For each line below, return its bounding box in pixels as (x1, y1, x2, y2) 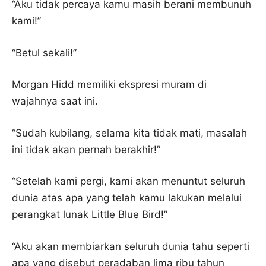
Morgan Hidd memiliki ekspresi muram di (12, 78, 207, 90)
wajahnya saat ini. (12, 95, 101, 107)
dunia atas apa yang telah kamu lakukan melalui (12, 192, 242, 204)
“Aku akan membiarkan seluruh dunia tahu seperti (12, 240, 249, 252)
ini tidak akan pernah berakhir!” (12, 143, 163, 156)
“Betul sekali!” (12, 46, 80, 59)
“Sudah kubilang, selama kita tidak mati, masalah (12, 126, 247, 139)
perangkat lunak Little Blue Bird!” (12, 208, 170, 220)
